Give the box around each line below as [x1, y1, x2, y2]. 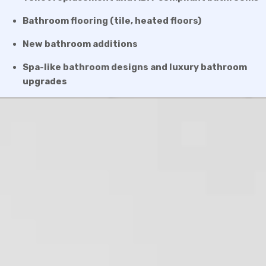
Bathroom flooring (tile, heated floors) [23, 15, 202, 26]
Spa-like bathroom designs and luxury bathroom [23, 61, 248, 72]
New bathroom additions [23, 38, 138, 49]
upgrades [23, 75, 68, 87]
